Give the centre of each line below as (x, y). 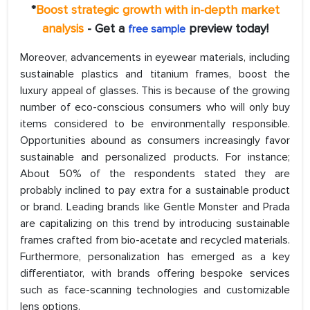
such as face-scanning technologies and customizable (155, 290)
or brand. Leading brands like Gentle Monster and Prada (155, 207)
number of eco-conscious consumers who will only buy (155, 108)
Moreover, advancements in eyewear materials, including (155, 58)
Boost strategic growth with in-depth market (157, 10)
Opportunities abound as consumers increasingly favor (155, 141)
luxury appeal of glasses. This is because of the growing (155, 91)
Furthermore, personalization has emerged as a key (155, 257)
